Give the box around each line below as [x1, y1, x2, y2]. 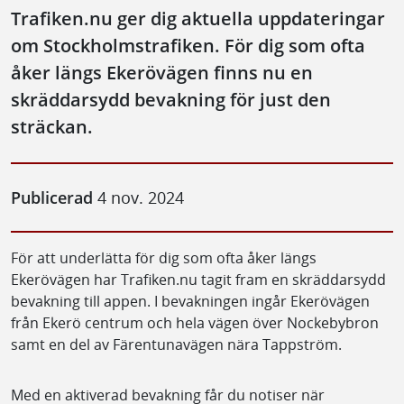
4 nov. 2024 [93, 186, 184, 208]
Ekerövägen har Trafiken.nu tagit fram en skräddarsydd [11, 269, 386, 289]
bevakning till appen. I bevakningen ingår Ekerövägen [11, 290, 370, 311]
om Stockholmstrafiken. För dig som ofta [11, 32, 365, 58]
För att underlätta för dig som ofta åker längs [11, 247, 317, 268]
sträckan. [11, 114, 93, 139]
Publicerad [11, 186, 93, 208]
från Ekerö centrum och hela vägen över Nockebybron [11, 312, 379, 333]
